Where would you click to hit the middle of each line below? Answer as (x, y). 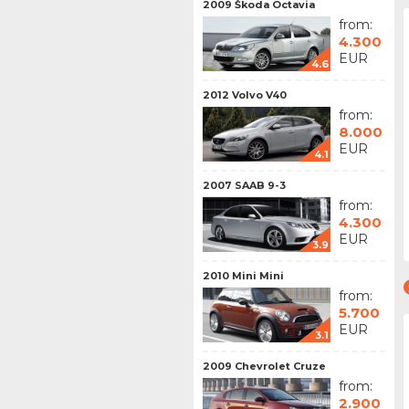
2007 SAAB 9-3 (244, 185)
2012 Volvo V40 (245, 95)
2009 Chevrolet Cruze (264, 366)
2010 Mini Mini (243, 276)
